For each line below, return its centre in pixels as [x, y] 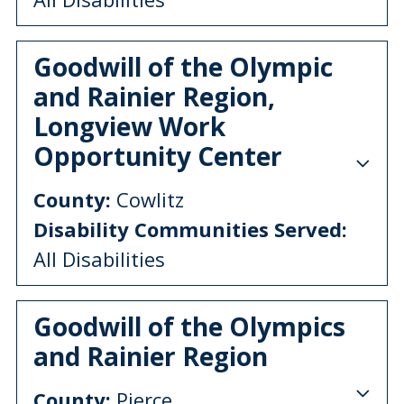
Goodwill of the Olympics [189, 326]
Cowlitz [147, 199]
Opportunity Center [158, 156]
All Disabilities [99, 258]
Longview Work [129, 126]
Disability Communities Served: [190, 229]
